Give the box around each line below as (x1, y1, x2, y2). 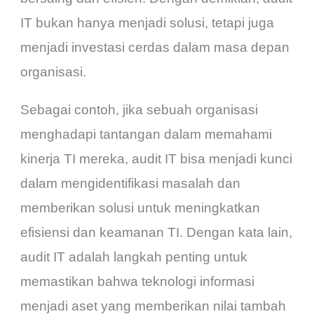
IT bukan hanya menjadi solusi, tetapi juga (20, 15, 275, 30)
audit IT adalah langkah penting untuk (20, 249, 248, 264)
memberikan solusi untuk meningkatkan (20, 200, 261, 215)
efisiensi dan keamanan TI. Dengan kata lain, (20, 224, 293, 240)
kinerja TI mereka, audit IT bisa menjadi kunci (20, 151, 293, 166)
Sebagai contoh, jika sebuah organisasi (20, 102, 259, 117)
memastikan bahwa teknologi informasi (20, 273, 255, 289)
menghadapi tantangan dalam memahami (20, 126, 273, 142)
